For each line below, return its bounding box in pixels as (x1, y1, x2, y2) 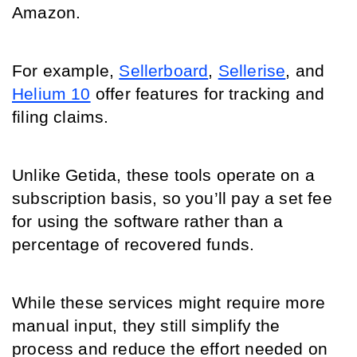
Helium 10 (12, 84, 91, 104)
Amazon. (12, 3, 86, 22)
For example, (12, 61, 120, 80)
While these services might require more (12, 293, 326, 312)
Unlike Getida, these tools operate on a (12, 166, 316, 185)
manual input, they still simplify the (12, 316, 280, 335)
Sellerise (218, 61, 286, 80)
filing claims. (12, 108, 114, 127)
